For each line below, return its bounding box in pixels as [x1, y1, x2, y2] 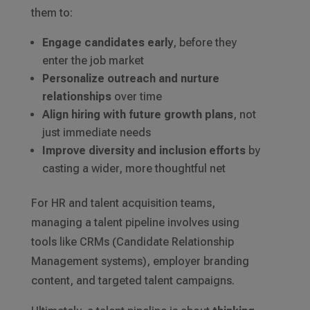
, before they [172, 36, 237, 50]
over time [111, 90, 162, 104]
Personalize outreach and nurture [42, 72, 219, 86]
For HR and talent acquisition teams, [30, 197, 215, 210]
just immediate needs [42, 126, 151, 140]
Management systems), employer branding [30, 255, 249, 268]
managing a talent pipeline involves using [30, 216, 239, 230]
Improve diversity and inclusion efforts [42, 144, 246, 158]
